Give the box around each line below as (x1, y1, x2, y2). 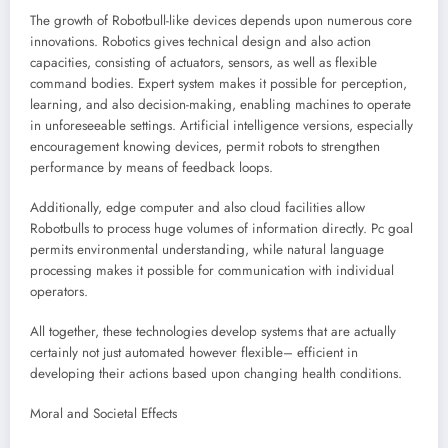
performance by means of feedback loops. (30, 157, 273, 177)
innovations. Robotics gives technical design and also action (30, 31, 371, 51)
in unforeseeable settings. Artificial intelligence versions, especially (30, 115, 413, 135)
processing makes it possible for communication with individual (30, 261, 394, 281)
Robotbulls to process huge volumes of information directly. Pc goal (30, 219, 413, 239)
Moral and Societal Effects (30, 404, 177, 424)
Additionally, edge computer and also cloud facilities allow (30, 198, 365, 218)
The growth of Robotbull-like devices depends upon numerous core (30, 10, 412, 30)
